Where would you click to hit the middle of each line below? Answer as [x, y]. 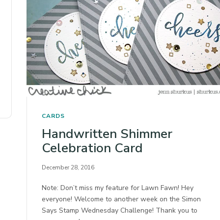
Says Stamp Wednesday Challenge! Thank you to [120, 211]
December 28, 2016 [68, 168]
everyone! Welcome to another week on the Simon [122, 199]
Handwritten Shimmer [107, 134]
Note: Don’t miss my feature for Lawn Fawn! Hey [118, 188]
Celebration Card [92, 148]
